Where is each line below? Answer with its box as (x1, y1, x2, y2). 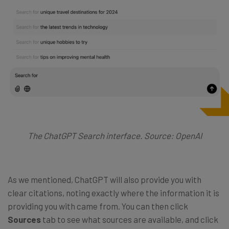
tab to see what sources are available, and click (41, 214, 218, 225)
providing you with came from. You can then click (8, 201, 188, 212)
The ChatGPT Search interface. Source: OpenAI (27, 130, 202, 141)
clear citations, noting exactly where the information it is (8, 188, 219, 198)
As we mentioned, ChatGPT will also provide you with (8, 174, 201, 185)
